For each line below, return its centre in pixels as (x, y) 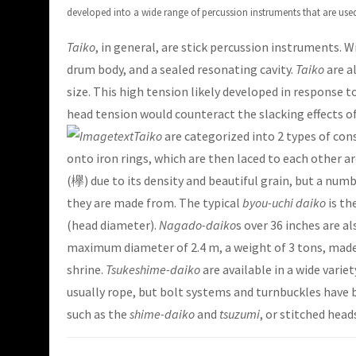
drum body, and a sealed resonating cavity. (181, 70)
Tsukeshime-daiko (153, 270)
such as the (98, 314)
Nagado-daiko (197, 225)
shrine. (86, 270)
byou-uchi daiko (284, 203)
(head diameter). (113, 225)
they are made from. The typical (155, 203)
